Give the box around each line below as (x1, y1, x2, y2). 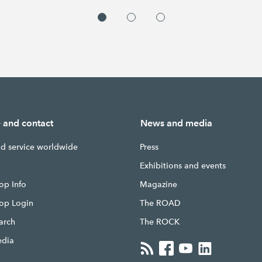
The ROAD (139, 197, 181, 208)
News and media (140, 117, 212, 129)
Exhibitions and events (139, 160, 226, 171)
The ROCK (139, 216, 180, 227)
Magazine (139, 178, 177, 189)
